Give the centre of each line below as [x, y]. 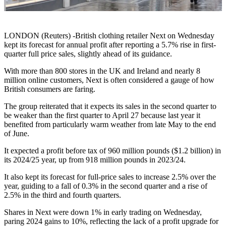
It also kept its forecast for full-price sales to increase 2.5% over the [110, 177]
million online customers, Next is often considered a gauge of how [109, 80]
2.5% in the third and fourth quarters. [63, 195]
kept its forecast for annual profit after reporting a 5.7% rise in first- [110, 45]
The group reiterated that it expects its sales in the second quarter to [110, 106]
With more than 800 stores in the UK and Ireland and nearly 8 [102, 71]
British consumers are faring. [50, 89]
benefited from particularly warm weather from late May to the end [110, 125]
